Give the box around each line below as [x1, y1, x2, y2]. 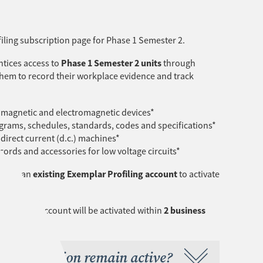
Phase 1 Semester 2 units [60, 57, 161, 70]
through [161, 58, 195, 70]
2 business [163, 204, 205, 217]
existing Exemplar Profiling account [32, 168, 177, 181]
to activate [177, 168, 220, 181]
